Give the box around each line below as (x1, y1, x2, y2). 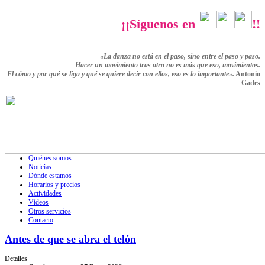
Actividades (28, 189, 62, 198)
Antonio (234, 69, 260, 78)
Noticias (28, 162, 51, 171)
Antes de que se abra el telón (5, 233, 136, 245)
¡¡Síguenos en (121, 17, 199, 32)
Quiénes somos (28, 153, 72, 162)
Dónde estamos (28, 171, 72, 180)
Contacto (28, 215, 53, 224)
